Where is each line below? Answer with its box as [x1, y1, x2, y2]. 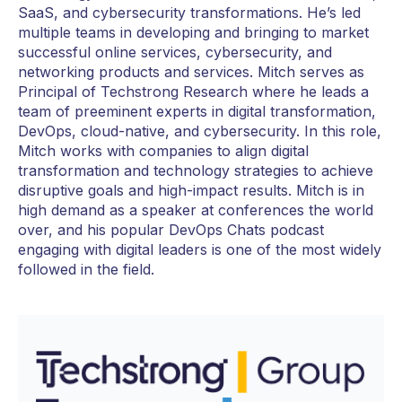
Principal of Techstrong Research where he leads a [18, 83, 369, 101]
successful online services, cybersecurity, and [18, 43, 332, 62]
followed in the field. [18, 260, 154, 279]
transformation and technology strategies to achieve [18, 162, 373, 180]
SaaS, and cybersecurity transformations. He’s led [18, 4, 361, 22]
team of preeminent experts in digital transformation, [18, 102, 376, 121]
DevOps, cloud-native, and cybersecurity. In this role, [18, 122, 381, 141]
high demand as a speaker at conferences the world [18, 201, 373, 220]
